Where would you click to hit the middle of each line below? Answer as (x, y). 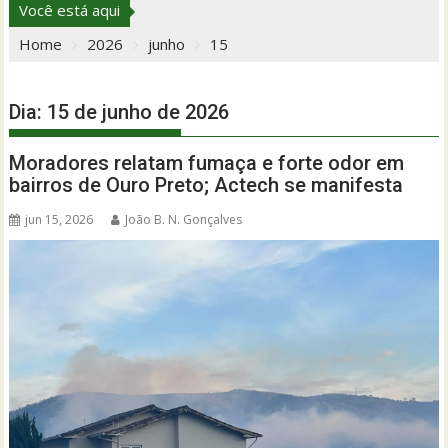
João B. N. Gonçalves (184, 220)
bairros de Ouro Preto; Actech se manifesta (206, 185)
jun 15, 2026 (59, 220)
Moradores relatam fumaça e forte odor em (207, 163)
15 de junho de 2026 (138, 112)
